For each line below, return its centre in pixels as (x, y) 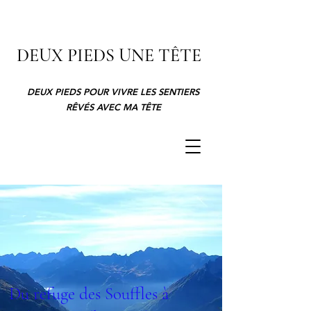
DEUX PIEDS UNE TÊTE (109, 55)
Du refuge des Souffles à (89, 294)
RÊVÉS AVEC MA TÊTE (113, 107)
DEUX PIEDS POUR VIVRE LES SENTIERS (113, 92)
